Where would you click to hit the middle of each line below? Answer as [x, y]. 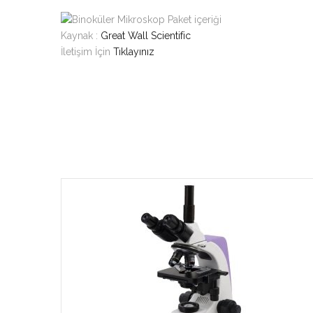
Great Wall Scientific [146, 36]
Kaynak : [81, 36]
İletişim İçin [87, 52]
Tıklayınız [134, 52]
